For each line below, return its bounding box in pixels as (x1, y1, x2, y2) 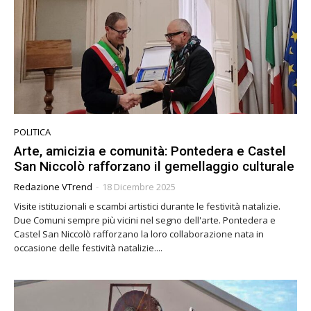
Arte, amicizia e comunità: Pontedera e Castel (14, 143, 286, 160)
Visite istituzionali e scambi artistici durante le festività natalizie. (14, 200, 280, 213)
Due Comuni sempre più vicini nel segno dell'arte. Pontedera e (14, 214, 276, 227)
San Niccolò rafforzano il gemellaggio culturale (14, 158, 294, 175)
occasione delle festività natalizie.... (14, 242, 162, 255)
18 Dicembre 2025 (102, 180, 176, 194)
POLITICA (14, 126, 51, 139)
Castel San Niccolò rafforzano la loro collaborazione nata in (14, 228, 264, 241)
